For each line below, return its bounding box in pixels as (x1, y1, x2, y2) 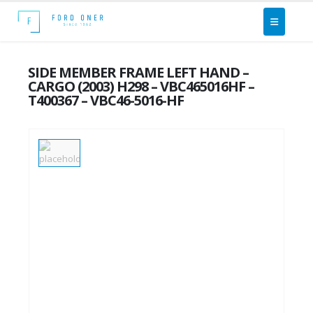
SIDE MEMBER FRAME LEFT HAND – (28, 63, 249, 82)
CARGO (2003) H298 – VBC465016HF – (28, 77, 254, 96)
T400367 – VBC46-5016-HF (28, 91, 184, 110)
